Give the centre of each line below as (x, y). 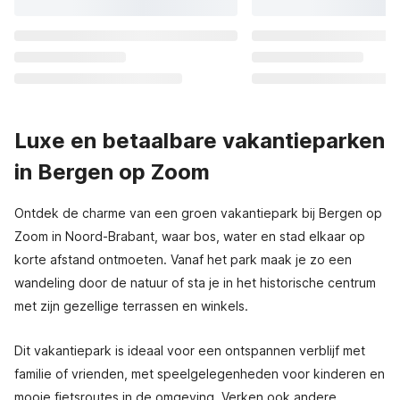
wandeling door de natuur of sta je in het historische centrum (195, 283)
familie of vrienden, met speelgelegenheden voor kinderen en (200, 374)
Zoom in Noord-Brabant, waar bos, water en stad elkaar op (190, 236)
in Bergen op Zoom (112, 172)
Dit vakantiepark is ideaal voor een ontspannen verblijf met (190, 350)
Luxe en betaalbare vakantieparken (200, 141)
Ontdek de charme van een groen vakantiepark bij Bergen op (198, 213)
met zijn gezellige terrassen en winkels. (131, 306)
